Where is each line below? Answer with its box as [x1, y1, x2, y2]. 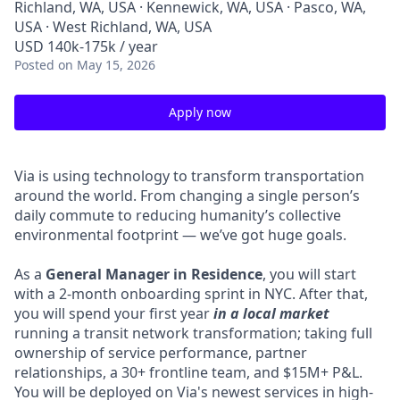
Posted [14, 56, 54, 73]
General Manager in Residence [42, 264, 262, 284]
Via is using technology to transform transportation [14, 166, 364, 186]
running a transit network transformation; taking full [14, 323, 372, 343]
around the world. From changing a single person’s [14, 186, 360, 205]
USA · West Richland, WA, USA [14, 17, 212, 37]
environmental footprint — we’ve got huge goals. [14, 225, 346, 245]
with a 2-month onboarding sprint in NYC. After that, [14, 284, 368, 304]
